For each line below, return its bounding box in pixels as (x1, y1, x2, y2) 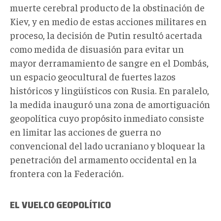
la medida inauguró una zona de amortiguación (10, 97, 210, 110)
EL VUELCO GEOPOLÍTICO (10, 196, 111, 213)
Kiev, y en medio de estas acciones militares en (10, 14, 207, 27)
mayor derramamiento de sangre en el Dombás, (10, 56, 209, 69)
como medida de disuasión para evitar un (10, 42, 184, 55)
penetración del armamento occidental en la (10, 152, 197, 165)
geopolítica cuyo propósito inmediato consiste (10, 111, 204, 124)
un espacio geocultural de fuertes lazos (10, 70, 176, 82)
